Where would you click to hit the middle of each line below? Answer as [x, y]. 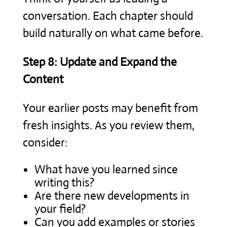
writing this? [64, 182]
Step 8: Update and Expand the [100, 62]
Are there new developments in [112, 196]
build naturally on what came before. [113, 33]
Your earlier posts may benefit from [110, 108]
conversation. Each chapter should [108, 16]
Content [43, 79]
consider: [45, 142]
